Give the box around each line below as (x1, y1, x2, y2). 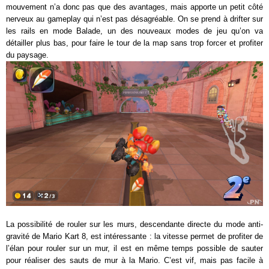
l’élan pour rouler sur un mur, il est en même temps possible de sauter (6, 244, 263, 253)
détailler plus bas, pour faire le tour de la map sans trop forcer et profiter (6, 38, 263, 48)
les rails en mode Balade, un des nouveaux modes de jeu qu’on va (6, 26, 263, 36)
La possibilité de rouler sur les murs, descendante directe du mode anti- (6, 220, 263, 229)
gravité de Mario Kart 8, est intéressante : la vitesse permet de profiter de (6, 232, 263, 241)
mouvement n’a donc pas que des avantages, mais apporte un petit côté (6, 2, 263, 12)
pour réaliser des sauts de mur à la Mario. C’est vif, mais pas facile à (6, 256, 263, 265)
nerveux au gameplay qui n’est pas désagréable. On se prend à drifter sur (6, 14, 263, 24)
